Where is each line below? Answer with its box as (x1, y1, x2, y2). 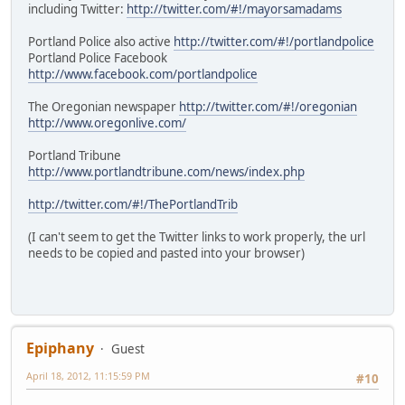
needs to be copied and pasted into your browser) (28, 244, 305, 261)
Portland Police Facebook (28, 49, 167, 66)
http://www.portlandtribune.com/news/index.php (28, 163, 305, 180)
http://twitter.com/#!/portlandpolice (174, 33, 374, 50)
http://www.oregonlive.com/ (28, 114, 186, 131)
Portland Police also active (28, 33, 174, 50)
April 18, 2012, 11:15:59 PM (26, 369, 150, 383)
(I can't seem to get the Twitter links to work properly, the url (28, 228, 365, 245)
